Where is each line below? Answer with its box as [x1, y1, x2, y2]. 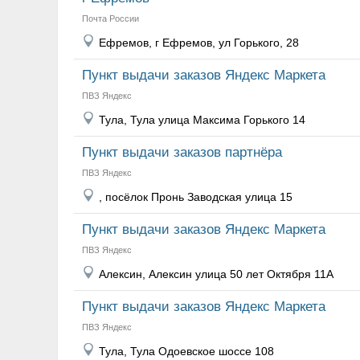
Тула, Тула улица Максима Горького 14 [99, 113, 305, 126]
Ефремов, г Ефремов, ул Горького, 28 [99, 36, 299, 49]
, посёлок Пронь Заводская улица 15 [99, 190, 292, 203]
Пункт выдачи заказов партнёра [82, 145, 282, 160]
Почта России [82, 14, 139, 23]
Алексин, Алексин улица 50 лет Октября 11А [99, 268, 333, 280]
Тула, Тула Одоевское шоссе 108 [99, 345, 274, 358]
